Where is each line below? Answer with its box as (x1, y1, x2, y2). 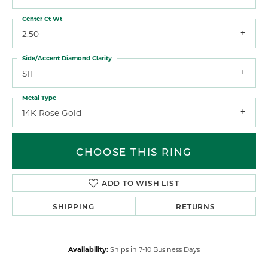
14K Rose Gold (22, 107, 81, 118)
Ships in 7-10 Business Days (110, 245, 200, 254)
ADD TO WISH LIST (101, 178, 179, 188)
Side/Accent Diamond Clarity (22, 53, 112, 62)
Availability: (68, 245, 108, 254)
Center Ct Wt (22, 14, 62, 23)
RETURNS (176, 202, 215, 212)
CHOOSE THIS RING (76, 145, 192, 159)
